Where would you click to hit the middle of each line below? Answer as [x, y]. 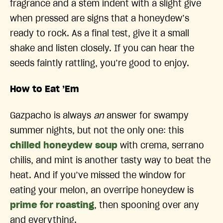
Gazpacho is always [52, 116]
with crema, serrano [161, 146]
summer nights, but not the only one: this [97, 131]
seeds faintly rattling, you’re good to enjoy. [101, 63]
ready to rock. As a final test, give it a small [100, 34]
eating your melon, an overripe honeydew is [102, 190]
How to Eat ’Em [46, 90]
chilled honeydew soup [64, 146]
